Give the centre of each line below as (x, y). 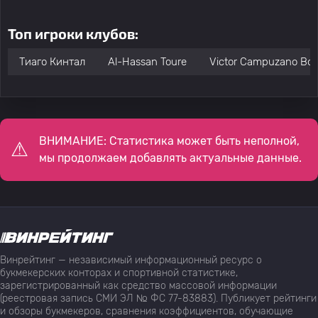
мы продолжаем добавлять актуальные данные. (170, 158)
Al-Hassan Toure (147, 62)
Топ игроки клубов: (73, 33)
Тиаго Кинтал (52, 62)
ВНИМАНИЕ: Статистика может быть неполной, (169, 141)
